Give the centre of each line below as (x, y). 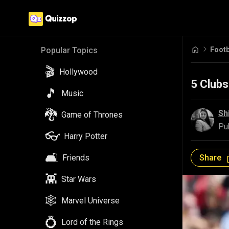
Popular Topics (69, 50)
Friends (76, 158)
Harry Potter (86, 136)
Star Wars (79, 179)
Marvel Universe (90, 201)
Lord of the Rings (92, 222)
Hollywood (78, 72)
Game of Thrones (92, 115)
